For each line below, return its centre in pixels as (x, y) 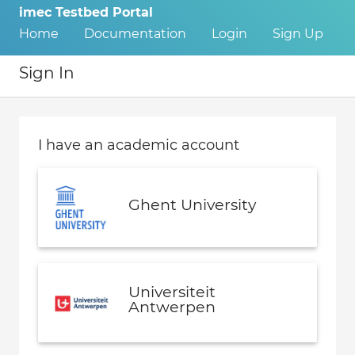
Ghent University (192, 204)
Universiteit (172, 292)
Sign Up (298, 34)
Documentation (135, 34)
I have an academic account (139, 145)
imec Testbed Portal (86, 12)
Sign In (47, 73)
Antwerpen (172, 307)
